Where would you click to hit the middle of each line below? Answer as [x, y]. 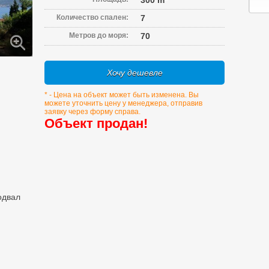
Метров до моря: [99, 35]
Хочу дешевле [134, 73]
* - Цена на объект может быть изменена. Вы [122, 95]
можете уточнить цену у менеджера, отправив [123, 103]
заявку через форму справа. [92, 112]
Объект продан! [96, 123]
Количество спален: [92, 17]
